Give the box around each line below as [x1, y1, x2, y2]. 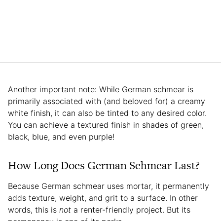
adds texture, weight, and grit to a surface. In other [8, 193, 198, 203]
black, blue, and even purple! [8, 132, 114, 142]
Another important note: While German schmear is [8, 84, 193, 95]
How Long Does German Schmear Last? [8, 157, 200, 174]
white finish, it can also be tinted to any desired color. [8, 108, 207, 118]
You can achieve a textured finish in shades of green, [8, 120, 204, 130]
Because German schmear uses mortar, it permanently [8, 181, 209, 191]
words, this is [8, 205, 59, 215]
